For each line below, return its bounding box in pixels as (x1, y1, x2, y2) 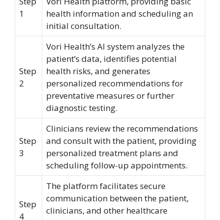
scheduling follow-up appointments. (46, 160, 188, 171)
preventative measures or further (46, 90, 174, 101)
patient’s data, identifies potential (46, 53, 177, 64)
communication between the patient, (46, 192, 189, 204)
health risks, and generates (46, 65, 150, 77)
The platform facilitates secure (46, 180, 165, 192)
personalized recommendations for (46, 78, 183, 89)
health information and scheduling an (46, 8, 193, 19)
